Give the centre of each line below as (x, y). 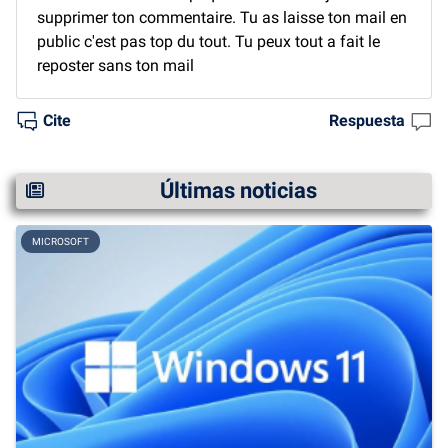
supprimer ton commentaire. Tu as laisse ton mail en (222, 17)
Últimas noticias (238, 190)
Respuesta (367, 120)
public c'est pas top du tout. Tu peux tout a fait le (208, 41)
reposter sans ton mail (115, 65)
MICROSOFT (60, 241)
